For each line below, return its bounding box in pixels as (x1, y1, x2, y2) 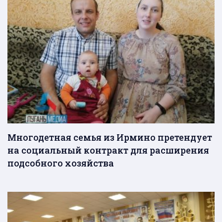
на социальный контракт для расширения (7, 144, 209, 156)
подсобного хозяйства (7, 157, 114, 169)
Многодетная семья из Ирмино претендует (7, 131, 212, 143)
